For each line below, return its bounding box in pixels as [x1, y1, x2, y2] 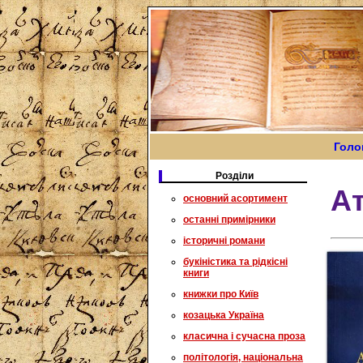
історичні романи [183, 235, 265, 246]
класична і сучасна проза [183, 331, 305, 342]
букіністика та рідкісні [183, 256, 288, 267]
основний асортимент [183, 193, 288, 204]
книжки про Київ [183, 288, 258, 300]
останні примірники [183, 214, 275, 225]
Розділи [216, 170, 254, 181]
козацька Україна [183, 310, 264, 321]
